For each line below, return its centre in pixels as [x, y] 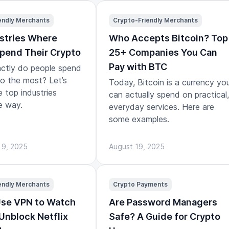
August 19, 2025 [137, 146]
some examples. [139, 119]
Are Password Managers [163, 202]
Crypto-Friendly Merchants [155, 20]
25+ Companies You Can [163, 52]
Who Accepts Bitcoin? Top [168, 38]
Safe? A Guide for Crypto [165, 216]
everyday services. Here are [162, 107]
